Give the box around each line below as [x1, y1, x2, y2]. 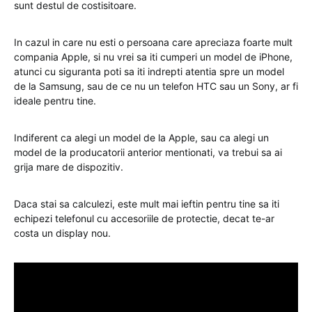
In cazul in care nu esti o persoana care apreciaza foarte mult [14, 36, 292, 49]
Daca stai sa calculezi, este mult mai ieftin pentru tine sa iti [14, 198, 279, 210]
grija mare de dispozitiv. [14, 161, 123, 173]
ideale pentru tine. [14, 95, 96, 107]
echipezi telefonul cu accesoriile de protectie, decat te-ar [14, 212, 274, 225]
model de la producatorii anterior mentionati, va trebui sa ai [14, 146, 282, 159]
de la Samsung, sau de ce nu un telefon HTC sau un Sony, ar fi [14, 80, 298, 93]
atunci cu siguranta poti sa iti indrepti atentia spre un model [14, 65, 284, 78]
